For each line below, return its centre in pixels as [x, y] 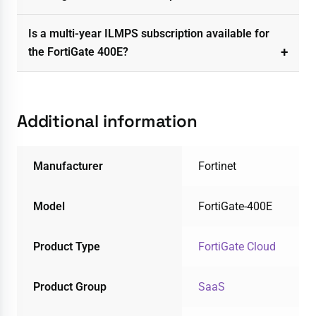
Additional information [107, 121]
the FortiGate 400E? [78, 51]
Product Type [66, 246]
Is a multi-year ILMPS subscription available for [149, 33]
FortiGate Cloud [237, 246]
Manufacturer [68, 166]
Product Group [69, 286]
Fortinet [217, 166]
